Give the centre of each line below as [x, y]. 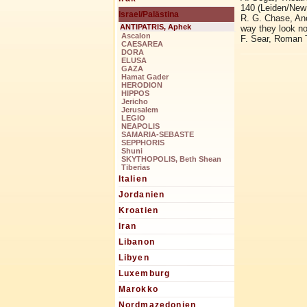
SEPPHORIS [143, 143]
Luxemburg [144, 274]
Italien [133, 179]
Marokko [138, 290]
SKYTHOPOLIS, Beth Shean [171, 159]
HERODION [142, 85]
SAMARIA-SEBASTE [157, 135]
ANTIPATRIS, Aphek [155, 27]
